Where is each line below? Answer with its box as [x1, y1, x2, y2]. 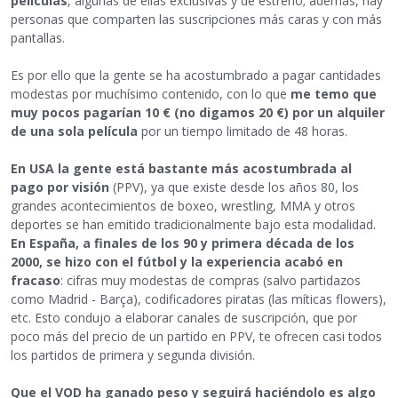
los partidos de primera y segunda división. [11, 346, 255, 363]
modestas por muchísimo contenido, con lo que [11, 84, 291, 102]
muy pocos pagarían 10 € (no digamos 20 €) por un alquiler [11, 103, 385, 121]
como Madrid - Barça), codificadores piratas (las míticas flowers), [11, 290, 386, 307]
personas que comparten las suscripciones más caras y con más [11, 10, 382, 28]
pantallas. [11, 28, 65, 46]
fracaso [11, 271, 60, 289]
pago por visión [11, 178, 109, 195]
